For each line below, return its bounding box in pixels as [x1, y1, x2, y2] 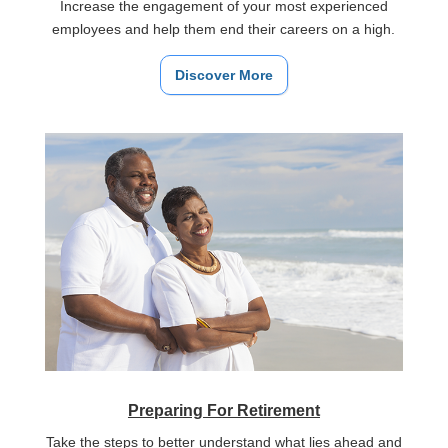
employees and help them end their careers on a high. [52, 21, 396, 38]
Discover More [174, 67, 273, 84]
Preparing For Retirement [127, 401, 320, 419]
